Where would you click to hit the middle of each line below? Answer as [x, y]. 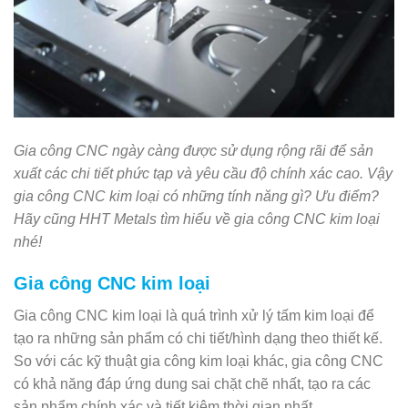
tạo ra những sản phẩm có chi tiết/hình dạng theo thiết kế [196, 339]
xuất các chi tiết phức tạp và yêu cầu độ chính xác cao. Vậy [203, 173]
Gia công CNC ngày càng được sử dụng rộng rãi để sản [194, 150]
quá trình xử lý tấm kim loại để [278, 316]
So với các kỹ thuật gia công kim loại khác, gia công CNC [199, 362]
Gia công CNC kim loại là [97, 316]
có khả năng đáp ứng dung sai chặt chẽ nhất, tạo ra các [192, 384]
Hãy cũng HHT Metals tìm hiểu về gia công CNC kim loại [197, 219]
